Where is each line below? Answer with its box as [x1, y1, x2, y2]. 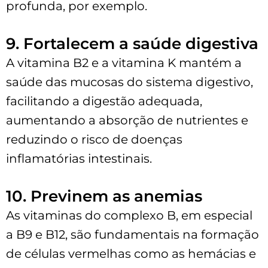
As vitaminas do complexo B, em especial [6, 208, 252, 223]
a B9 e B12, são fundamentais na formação [6, 227, 259, 242]
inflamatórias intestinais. [6, 151, 152, 166]
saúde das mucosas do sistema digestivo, [6, 74, 253, 89]
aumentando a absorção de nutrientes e [6, 112, 248, 127]
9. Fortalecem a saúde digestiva [6, 33, 258, 53]
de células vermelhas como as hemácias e [6, 246, 256, 261]
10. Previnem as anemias [6, 186, 202, 206]
